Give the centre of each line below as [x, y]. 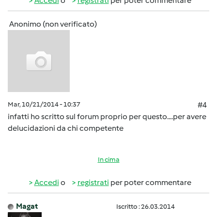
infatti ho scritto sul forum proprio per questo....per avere [107, 116]
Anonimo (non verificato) [53, 24]
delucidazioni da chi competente [66, 128]
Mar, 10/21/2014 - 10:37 [44, 104]
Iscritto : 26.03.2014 [146, 207]
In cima [108, 160]
